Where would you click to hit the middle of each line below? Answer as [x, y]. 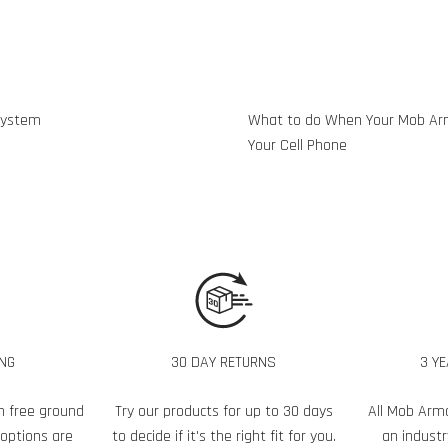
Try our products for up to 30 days [223, 412]
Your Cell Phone [297, 146]
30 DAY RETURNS [224, 363]
